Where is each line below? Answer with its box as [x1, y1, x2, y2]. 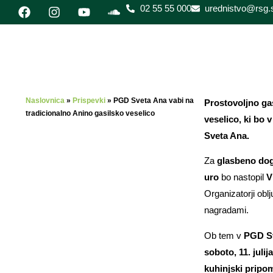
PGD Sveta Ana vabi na [113, 96, 194, 105]
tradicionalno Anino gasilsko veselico [26, 109, 155, 118]
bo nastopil [218, 172, 264, 183]
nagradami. [204, 205, 249, 216]
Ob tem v [204, 230, 244, 241]
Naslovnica [26, 96, 65, 105]
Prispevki [73, 96, 105, 105]
